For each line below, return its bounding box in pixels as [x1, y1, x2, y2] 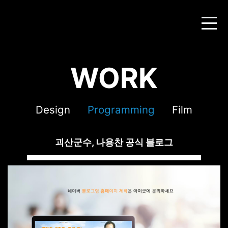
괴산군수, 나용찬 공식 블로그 [55, 137, 173, 148]
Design [36, 103, 70, 116]
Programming [88, 103, 155, 116]
